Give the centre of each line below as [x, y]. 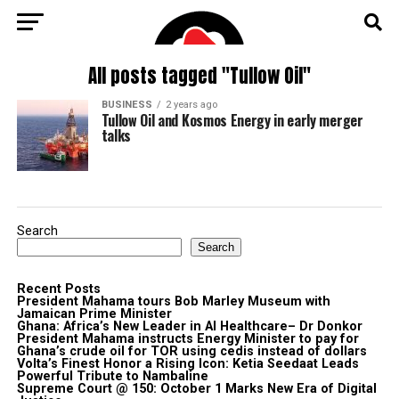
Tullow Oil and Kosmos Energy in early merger [232, 120]
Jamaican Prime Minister [94, 314]
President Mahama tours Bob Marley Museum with [173, 301]
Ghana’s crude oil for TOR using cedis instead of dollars [191, 351]
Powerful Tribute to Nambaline [112, 376]
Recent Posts [58, 289]
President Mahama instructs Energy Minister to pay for [187, 339]
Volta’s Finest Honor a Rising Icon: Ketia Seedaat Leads [187, 364]
